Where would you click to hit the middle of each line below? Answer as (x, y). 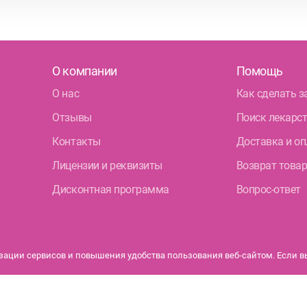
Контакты (76, 141)
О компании (85, 71)
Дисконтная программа (111, 189)
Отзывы (72, 117)
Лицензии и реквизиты (107, 165)
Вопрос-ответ (268, 189)
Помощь (259, 71)
